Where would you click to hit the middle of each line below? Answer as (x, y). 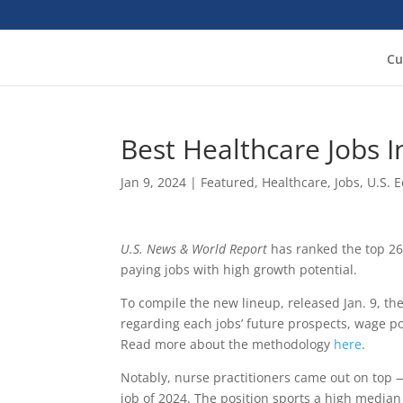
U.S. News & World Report (194, 249)
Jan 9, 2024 (154, 182)
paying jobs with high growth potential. (241, 269)
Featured (228, 182)
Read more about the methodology (228, 344)
